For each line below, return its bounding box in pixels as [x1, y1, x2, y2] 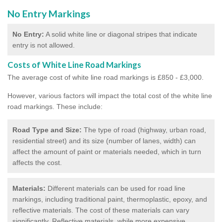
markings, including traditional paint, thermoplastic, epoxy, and [12, 195, 207, 203]
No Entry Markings [7, 7, 90, 19]
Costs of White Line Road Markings [7, 59, 141, 70]
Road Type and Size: [12, 125, 82, 134]
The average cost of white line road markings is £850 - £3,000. [7, 73, 204, 81]
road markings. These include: [7, 102, 103, 111]
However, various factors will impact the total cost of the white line [7, 91, 212, 100]
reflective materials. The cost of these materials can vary [12, 206, 189, 214]
